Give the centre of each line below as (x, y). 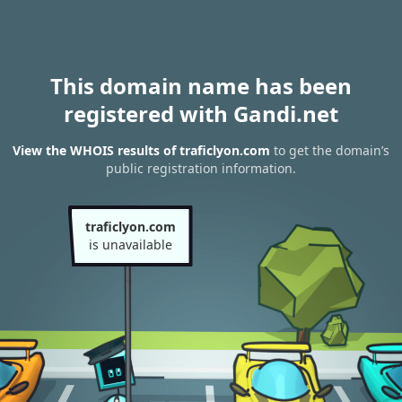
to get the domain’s (330, 151)
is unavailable (130, 245)
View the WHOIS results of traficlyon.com (141, 151)
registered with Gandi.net (201, 114)
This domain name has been (201, 86)
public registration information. (201, 169)
